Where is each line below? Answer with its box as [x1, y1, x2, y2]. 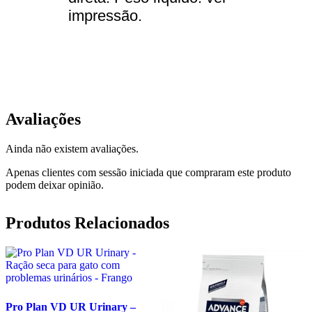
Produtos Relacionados [6, 213, 169, 232]
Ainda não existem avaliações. [6, 142, 139, 155]
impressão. [68, 7, 142, 25]
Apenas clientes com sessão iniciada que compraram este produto [6, 166, 291, 178]
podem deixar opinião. [6, 178, 104, 191]
